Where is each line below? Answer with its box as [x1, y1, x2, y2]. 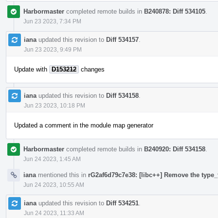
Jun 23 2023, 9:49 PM [24, 46, 82, 53]
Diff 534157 [106, 36, 139, 43]
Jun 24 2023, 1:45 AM [23, 155, 81, 163]
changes [79, 65, 105, 73]
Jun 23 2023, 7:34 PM [23, 18, 81, 25]
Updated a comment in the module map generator [14, 121, 153, 129]
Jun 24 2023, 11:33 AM [24, 209, 84, 217]
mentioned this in [36, 171, 88, 179]
